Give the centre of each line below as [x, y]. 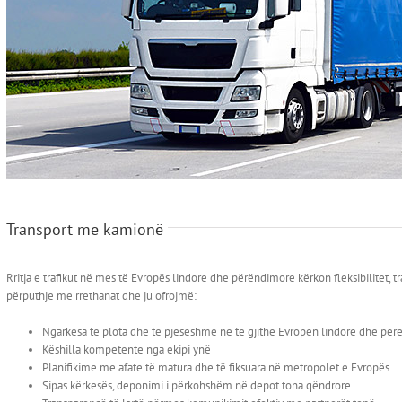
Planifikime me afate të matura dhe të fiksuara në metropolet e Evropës [216, 367]
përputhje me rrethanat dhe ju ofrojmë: [101, 296]
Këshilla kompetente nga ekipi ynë [127, 350]
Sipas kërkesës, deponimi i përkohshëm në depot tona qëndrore [197, 385]
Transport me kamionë [85, 229]
